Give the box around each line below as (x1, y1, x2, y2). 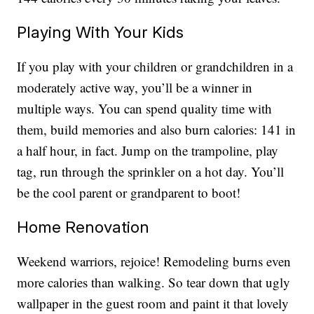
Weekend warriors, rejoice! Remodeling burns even (17, 252, 292, 271)
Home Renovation (17, 217, 150, 237)
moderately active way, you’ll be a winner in (17, 78, 253, 97)
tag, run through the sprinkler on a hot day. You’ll (17, 163, 285, 181)
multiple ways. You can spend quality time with (17, 100, 273, 118)
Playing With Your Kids (17, 22, 184, 42)
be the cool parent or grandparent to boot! (17, 184, 241, 202)
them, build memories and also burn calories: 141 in (17, 121, 296, 139)
